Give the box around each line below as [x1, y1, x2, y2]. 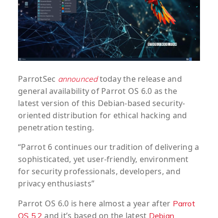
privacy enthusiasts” [18, 178, 94, 189]
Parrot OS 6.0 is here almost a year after [18, 198, 173, 209]
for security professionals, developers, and [18, 166, 181, 177]
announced [57, 74, 98, 84]
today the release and [97, 73, 182, 85]
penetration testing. [18, 122, 94, 133]
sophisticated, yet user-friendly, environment [18, 154, 189, 165]
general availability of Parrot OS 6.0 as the [18, 86, 177, 97]
